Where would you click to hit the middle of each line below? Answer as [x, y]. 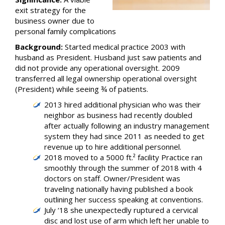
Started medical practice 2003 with [124, 47]
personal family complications [66, 31]
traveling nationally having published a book [119, 189]
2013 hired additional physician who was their [123, 104]
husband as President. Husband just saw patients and [108, 57]
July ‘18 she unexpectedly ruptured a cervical [121, 210]
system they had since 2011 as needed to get [124, 136]
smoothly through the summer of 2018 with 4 [123, 168]
